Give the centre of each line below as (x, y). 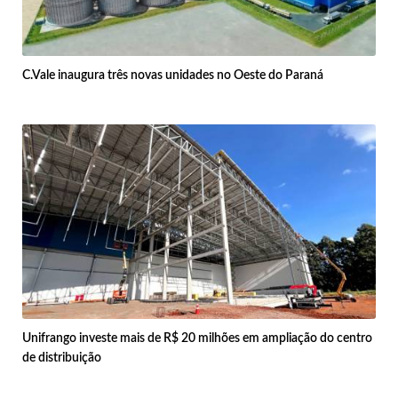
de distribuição (62, 358)
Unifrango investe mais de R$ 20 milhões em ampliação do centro (197, 339)
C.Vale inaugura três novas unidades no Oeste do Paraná (173, 76)
